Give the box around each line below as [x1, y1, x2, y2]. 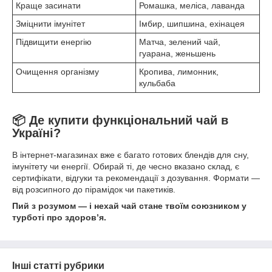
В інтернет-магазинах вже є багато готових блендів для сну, [12, 149, 249, 160]
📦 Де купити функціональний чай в [12, 113, 228, 127]
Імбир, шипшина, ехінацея [139, 18, 245, 29]
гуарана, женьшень [139, 48, 216, 58]
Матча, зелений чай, [139, 36, 220, 47]
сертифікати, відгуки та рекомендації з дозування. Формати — [12, 172, 260, 183]
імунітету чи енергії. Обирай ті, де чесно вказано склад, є [12, 161, 239, 171]
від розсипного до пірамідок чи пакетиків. [12, 184, 175, 194]
